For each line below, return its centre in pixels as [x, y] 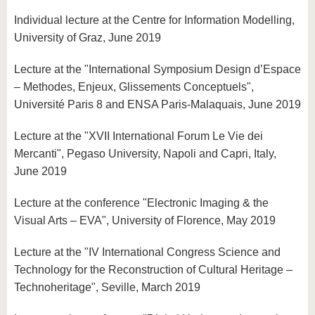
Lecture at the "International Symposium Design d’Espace [157, 69]
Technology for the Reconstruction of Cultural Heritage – [153, 270]
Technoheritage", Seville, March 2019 [107, 287]
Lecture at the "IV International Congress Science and [147, 252]
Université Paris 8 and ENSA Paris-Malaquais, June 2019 [157, 104]
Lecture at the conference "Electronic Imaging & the [141, 203]
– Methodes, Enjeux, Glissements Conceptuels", [134, 87]
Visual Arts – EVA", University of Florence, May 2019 [145, 220]
